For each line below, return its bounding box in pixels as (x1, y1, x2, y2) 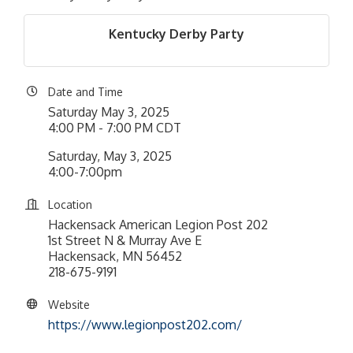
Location (48, 198, 92, 211)
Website (48, 298, 90, 311)
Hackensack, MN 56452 (48, 248, 182, 264)
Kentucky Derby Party (109, 26, 244, 42)
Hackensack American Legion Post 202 (48, 217, 268, 232)
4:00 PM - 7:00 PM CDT (48, 120, 181, 136)
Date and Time (48, 85, 123, 98)
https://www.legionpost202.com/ (48, 317, 242, 333)
